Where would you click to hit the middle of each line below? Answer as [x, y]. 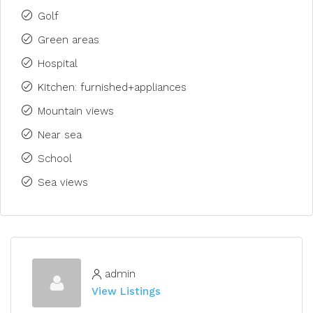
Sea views [63, 182]
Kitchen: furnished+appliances [112, 87]
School [55, 159]
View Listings [126, 291]
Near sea [60, 135]
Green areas [68, 40]
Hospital [58, 64]
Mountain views [76, 111]
